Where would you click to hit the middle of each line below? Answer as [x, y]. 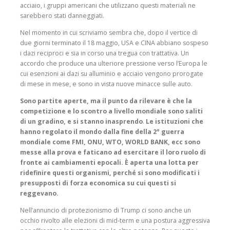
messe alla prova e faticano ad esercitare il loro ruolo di [113, 152]
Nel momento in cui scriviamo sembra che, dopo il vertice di [109, 32]
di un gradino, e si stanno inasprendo [81, 121]
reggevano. [39, 193]
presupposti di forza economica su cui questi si [98, 183]
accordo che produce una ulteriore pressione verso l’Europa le [114, 63]
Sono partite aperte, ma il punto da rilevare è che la [106, 101]
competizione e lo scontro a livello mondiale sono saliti [111, 111]
